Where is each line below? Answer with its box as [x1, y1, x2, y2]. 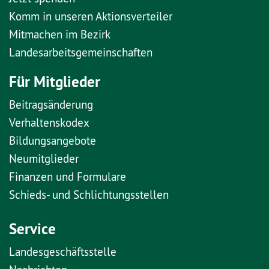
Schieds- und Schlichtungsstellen [9, 187, 169, 202]
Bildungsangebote [9, 133, 96, 148]
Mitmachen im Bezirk [9, 26, 110, 41]
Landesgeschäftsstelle [9, 244, 116, 259]
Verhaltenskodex [9, 115, 89, 130]
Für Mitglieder [9, 71, 100, 91]
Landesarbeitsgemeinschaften [9, 44, 153, 59]
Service [9, 219, 56, 238]
